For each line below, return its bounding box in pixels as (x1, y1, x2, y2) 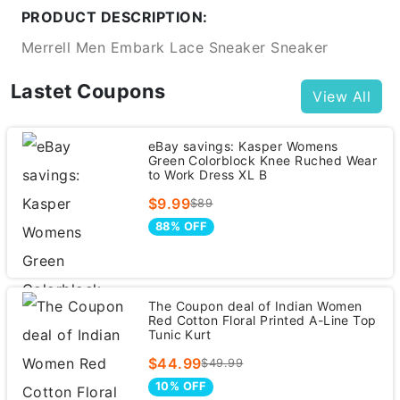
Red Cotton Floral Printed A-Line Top (147, 312, 377, 328)
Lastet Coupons (11, 79, 166, 103)
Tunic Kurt (147, 326, 212, 342)
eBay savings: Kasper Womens (147, 137, 338, 154)
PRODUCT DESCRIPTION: (21, 7, 208, 26)
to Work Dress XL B (147, 166, 268, 182)
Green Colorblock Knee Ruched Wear (147, 152, 378, 168)
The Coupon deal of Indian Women (147, 297, 362, 313)
